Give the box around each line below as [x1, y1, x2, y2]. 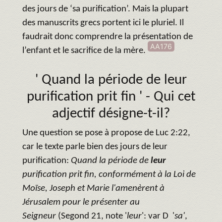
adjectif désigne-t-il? [52, 106, 170, 121]
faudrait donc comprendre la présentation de [22, 32, 193, 42]
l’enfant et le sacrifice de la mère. [22, 46, 148, 55]
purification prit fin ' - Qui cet [26, 89, 196, 104]
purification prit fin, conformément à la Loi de [22, 169, 196, 179]
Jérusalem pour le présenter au [22, 197, 140, 207]
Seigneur [22, 211, 56, 221]
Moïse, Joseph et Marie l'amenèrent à [22, 183, 165, 193]
